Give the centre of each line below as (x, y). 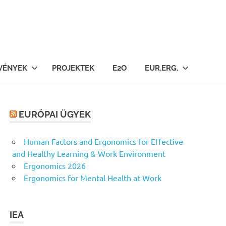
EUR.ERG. (161, 68)
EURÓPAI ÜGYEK (55, 114)
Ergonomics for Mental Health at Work (93, 177)
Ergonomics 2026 (55, 165)
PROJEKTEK (73, 68)
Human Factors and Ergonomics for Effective (103, 141)
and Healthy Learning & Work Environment (89, 153)
